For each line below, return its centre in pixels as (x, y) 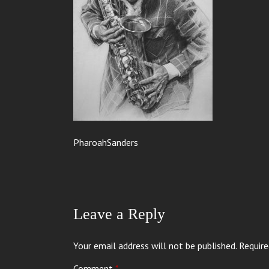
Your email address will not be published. (155, 246)
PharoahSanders (106, 142)
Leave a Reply (119, 214)
